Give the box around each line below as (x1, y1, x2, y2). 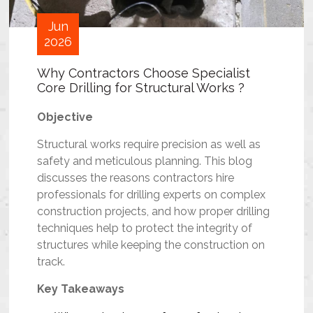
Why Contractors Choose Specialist (37, 66, 251, 81)
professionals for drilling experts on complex (37, 188, 266, 202)
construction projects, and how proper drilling (37, 205, 270, 219)
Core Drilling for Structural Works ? (37, 80, 245, 96)
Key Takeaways (37, 282, 125, 296)
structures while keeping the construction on (37, 238, 265, 252)
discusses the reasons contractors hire (37, 171, 235, 185)
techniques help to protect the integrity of (37, 221, 253, 235)
